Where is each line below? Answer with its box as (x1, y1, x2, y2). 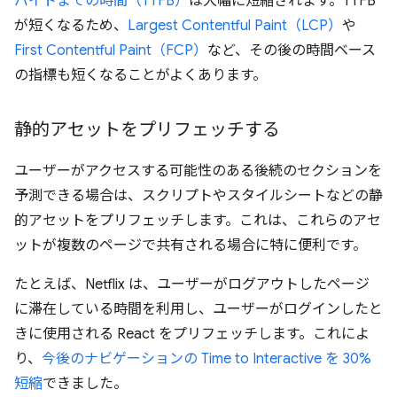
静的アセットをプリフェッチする (14, 119, 280, 141)
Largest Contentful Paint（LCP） (128, 17, 342, 35)
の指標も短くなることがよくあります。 (14, 66, 267, 84)
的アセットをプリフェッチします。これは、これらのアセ (14, 212, 381, 230)
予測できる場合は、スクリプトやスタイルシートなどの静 (14, 187, 383, 205)
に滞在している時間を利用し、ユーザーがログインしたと (14, 300, 383, 318)
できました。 (43, 375, 128, 393)
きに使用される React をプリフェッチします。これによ (14, 325, 370, 343)
